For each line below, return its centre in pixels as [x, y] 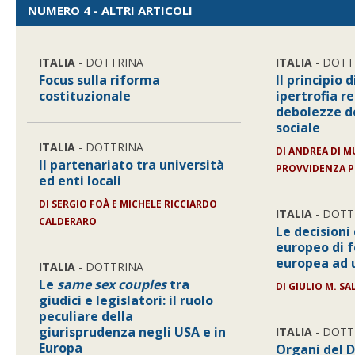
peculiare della [86, 316]
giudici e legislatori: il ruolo [126, 300]
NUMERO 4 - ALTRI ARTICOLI [110, 10]
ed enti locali [80, 181]
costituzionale [85, 96]
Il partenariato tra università [132, 165]
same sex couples [112, 284]
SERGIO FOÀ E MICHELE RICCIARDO [135, 204]
